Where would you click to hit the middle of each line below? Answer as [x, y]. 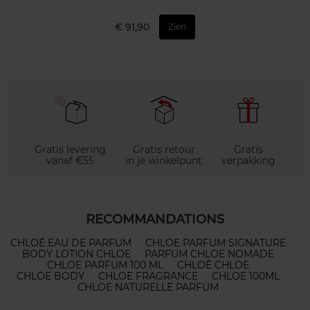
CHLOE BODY [51, 276]
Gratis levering [70, 150]
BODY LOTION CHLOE [76, 254]
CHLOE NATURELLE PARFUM [148, 288]
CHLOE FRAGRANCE [148, 276]
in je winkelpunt [164, 161]
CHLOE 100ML [246, 276]
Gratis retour [164, 150]
